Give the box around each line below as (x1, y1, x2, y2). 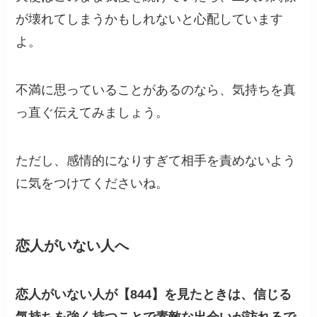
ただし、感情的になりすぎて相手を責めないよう (16, 153, 296, 168)
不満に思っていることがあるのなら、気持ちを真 (16, 82, 296, 97)
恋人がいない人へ (16, 237, 129, 253)
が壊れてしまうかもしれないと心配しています (16, 12, 284, 27)
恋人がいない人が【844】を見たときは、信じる (16, 287, 292, 302)
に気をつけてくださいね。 (16, 175, 169, 190)
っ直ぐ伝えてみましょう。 (16, 105, 169, 120)
